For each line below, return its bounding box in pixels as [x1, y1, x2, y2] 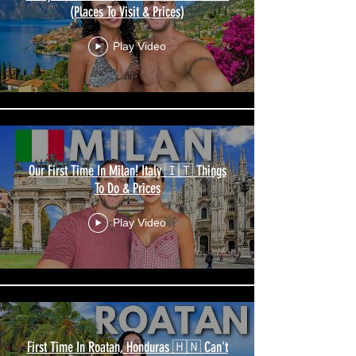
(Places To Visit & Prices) [70, 2, 184, 21]
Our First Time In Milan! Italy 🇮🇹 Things [28, 161, 226, 180]
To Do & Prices [94, 179, 161, 197]
